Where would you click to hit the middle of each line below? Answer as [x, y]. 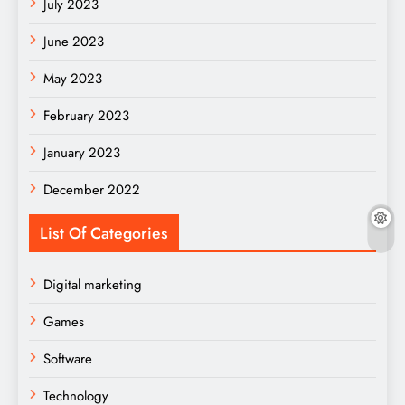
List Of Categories [104, 234]
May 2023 [73, 79]
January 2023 [82, 153]
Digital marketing [93, 285]
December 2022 [92, 190]
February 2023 [86, 116]
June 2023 [74, 42]
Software [68, 359]
